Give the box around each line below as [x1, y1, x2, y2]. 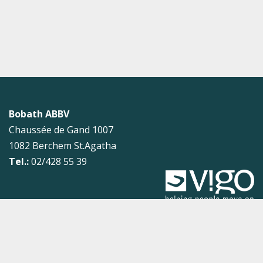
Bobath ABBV [9, 107, 69, 120]
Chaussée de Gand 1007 [9, 123, 113, 136]
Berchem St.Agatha [32, 139, 116, 152]
